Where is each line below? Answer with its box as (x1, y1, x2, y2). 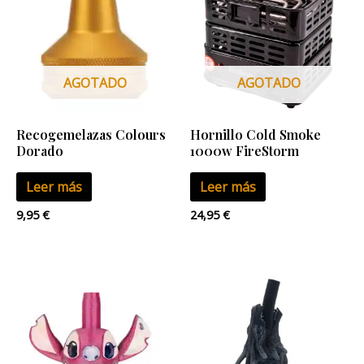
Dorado (16, 141, 63, 159)
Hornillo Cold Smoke (190, 125, 321, 143)
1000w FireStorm (190, 141, 299, 159)
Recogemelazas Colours (16, 125, 166, 143)
